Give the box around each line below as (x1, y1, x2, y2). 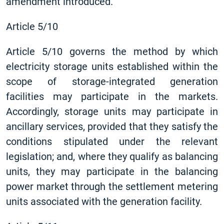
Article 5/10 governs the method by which (6, 45, 218, 57)
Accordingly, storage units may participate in (6, 105, 218, 117)
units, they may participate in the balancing (6, 165, 218, 177)
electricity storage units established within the (6, 60, 218, 72)
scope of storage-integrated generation (6, 75, 218, 87)
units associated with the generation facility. (6, 195, 202, 207)
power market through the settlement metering (6, 180, 218, 192)
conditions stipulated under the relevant (6, 135, 218, 147)
